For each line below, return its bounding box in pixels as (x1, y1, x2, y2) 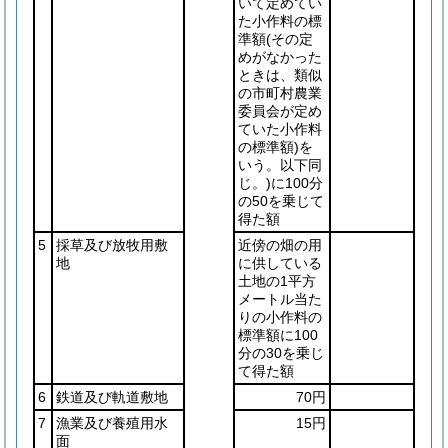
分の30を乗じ (238, 345, 324, 361)
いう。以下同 (238, 157, 322, 173)
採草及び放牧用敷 (56, 237, 168, 253)
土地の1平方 (238, 273, 316, 289)
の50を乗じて (238, 193, 324, 209)
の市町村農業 (238, 85, 322, 101)
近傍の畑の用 (238, 237, 322, 253)
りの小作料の (238, 309, 322, 325)
